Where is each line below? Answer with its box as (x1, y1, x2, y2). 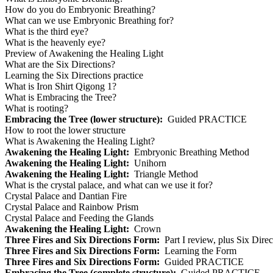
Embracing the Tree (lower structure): (5, 114, 163, 125)
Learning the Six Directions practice (5, 70, 143, 81)
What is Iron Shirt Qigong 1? (5, 81, 116, 92)
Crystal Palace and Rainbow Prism (5, 202, 138, 213)
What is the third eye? (5, 26, 88, 37)
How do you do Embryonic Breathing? (5, 4, 155, 15)
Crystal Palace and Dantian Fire (5, 191, 127, 202)
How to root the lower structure (5, 125, 126, 136)
